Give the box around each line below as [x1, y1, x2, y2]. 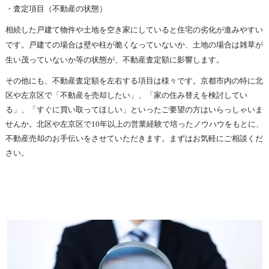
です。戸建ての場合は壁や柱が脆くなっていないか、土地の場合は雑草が [5, 40, 263, 49]
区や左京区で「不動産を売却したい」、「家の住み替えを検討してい [5, 91, 247, 100]
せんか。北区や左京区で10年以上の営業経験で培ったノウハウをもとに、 [5, 119, 264, 128]
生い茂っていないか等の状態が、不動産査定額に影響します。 [5, 55, 224, 64]
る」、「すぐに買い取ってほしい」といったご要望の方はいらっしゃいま [5, 105, 263, 114]
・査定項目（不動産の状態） [5, 4, 107, 13]
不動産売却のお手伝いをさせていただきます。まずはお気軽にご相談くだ [5, 134, 263, 143]
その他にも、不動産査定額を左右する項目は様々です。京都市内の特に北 [5, 76, 263, 85]
